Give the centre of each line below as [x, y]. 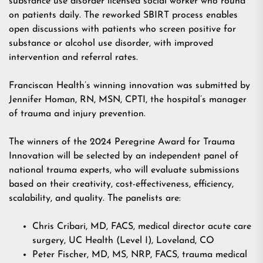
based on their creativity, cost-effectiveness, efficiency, [121, 185]
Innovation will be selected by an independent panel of [124, 156]
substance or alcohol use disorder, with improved [111, 44]
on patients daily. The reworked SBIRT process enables [123, 16]
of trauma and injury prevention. [80, 114]
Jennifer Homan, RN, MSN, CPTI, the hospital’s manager [128, 100]
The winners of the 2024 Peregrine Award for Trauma [122, 142]
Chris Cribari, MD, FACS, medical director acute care [142, 227]
